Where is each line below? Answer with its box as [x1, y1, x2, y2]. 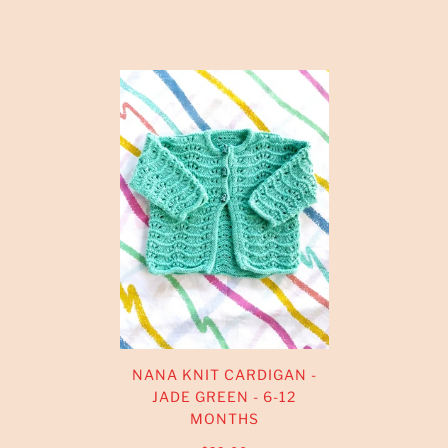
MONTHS [189, 409, 259, 427]
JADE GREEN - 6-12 [152, 387, 296, 405]
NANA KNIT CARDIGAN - [131, 365, 317, 383]
